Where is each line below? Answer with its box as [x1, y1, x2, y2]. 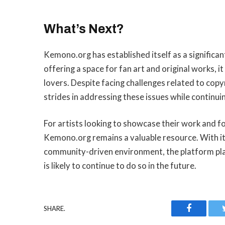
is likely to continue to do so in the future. [44, 161, 196, 171]
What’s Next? [44, 22, 124, 36]
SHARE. [44, 204, 65, 212]
